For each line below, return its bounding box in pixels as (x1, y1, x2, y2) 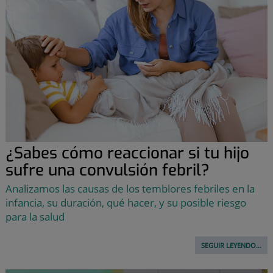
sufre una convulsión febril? (5, 160, 210, 182)
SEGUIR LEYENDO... (201, 241, 262, 250)
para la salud (5, 210, 65, 224)
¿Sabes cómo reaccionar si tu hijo (5, 143, 249, 165)
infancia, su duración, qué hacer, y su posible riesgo (5, 196, 246, 210)
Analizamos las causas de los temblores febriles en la (5, 182, 255, 196)
